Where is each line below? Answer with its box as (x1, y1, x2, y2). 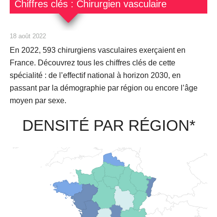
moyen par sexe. (10, 96, 66, 105)
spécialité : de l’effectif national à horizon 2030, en (10, 71, 181, 79)
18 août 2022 (10, 32, 46, 40)
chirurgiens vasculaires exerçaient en (56, 46, 186, 54)
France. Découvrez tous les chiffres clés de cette (10, 59, 175, 67)
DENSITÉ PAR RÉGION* (22, 116, 195, 134)
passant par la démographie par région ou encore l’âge (10, 84, 198, 92)
